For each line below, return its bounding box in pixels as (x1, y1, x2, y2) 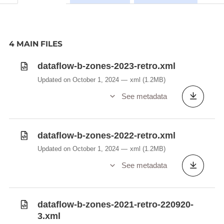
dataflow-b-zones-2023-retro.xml (37, 61, 175, 71)
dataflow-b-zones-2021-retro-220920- (37, 199, 193, 209)
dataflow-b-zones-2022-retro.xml (37, 130, 175, 140)
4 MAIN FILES (8, 39, 62, 49)
